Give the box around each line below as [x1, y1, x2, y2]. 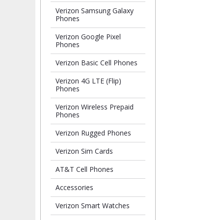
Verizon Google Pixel [55, 32, 121, 41]
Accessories [55, 183, 93, 192]
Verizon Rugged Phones [55, 128, 131, 137]
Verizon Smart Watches [55, 201, 130, 210]
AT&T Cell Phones [55, 165, 113, 174]
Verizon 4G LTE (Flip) [55, 76, 121, 85]
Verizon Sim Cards [55, 146, 113, 156]
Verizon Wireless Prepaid [55, 102, 134, 111]
